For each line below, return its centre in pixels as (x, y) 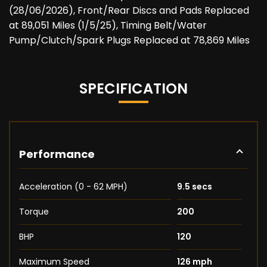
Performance (57, 154)
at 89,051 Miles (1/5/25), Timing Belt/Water (108, 26)
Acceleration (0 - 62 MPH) (73, 187)
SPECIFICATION (133, 89)
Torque (34, 212)
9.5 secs (194, 187)
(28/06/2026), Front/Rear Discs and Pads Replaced (129, 11)
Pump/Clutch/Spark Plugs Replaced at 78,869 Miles (129, 41)
